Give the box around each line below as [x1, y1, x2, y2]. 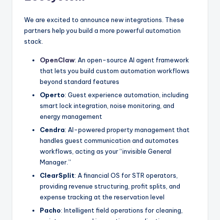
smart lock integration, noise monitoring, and [40, 101, 174, 110]
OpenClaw [40, 55, 75, 64]
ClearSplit [40, 171, 75, 180]
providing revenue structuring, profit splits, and [40, 182, 180, 191]
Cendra [40, 126, 65, 134]
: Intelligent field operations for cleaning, [61, 206, 183, 215]
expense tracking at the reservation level [40, 193, 165, 201]
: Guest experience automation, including [65, 90, 189, 99]
